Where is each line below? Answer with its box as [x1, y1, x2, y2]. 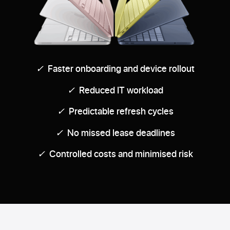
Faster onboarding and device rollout [47, 62, 195, 75]
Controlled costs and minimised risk [49, 147, 193, 160]
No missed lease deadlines [67, 126, 175, 139]
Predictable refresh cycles [68, 105, 174, 118]
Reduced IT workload [79, 83, 163, 96]
